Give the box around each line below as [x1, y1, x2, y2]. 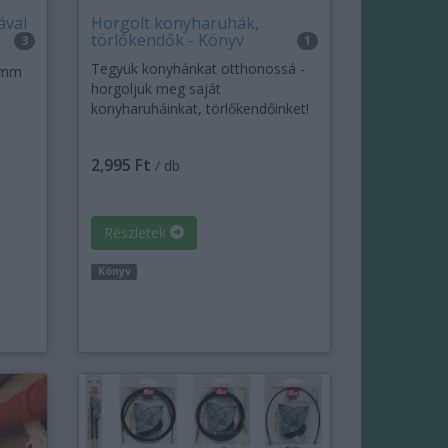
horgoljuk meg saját [91, 79, 222, 99]
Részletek [104, 223, 171, 243]
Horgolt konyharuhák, [91, 12, 260, 35]
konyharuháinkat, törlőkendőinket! [91, 99, 310, 119]
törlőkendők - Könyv [91, 29, 245, 52]
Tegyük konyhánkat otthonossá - [91, 59, 306, 79]
